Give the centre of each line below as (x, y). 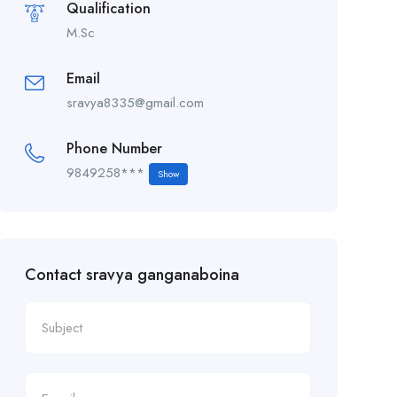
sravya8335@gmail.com (135, 103)
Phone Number (114, 148)
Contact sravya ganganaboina (132, 275)
